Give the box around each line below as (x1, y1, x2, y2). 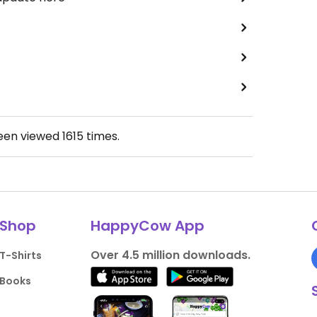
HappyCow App (90, 216, 204, 236)
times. (83, 128, 120, 145)
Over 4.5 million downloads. (90, 247, 250, 264)
